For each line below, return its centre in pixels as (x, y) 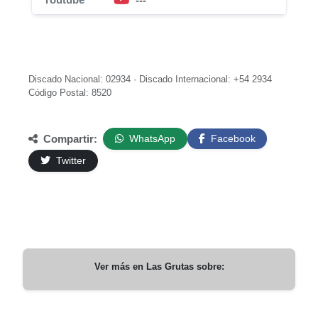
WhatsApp (151, 138)
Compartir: (69, 138)
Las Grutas (170, 267)
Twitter (70, 160)
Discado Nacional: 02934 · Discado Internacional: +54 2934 (150, 79)
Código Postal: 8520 (70, 93)
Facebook (232, 138)
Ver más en (120, 267)
